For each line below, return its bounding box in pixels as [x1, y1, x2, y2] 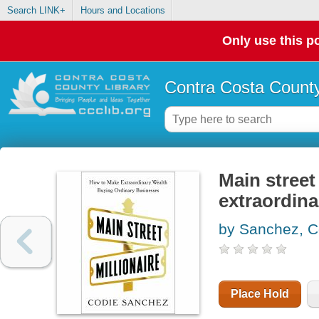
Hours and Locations [80, 5, 165, 16]
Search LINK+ [6, 5, 66, 16]
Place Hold [230, 288, 289, 300]
